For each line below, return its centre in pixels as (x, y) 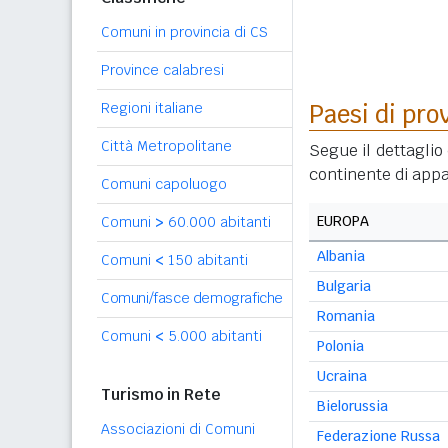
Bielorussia (352, 406)
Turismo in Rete (161, 394)
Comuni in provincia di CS (184, 32)
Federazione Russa (378, 436)
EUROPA (343, 221)
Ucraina (342, 376)
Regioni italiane (152, 108)
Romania (346, 316)
